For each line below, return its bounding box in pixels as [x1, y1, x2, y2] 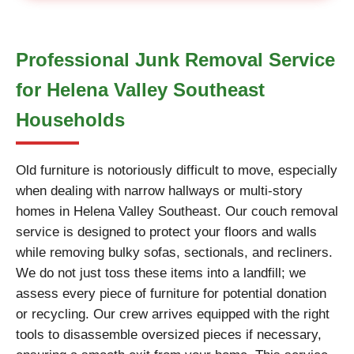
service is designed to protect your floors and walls [16, 224, 317, 239]
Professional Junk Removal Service [16, 49, 335, 70]
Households [16, 109, 125, 130]
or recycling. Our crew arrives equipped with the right [16, 307, 330, 322]
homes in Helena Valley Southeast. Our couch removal [16, 204, 338, 219]
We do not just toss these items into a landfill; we [16, 265, 306, 281]
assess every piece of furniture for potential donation [16, 286, 326, 301]
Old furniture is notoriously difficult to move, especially [16, 163, 337, 178]
